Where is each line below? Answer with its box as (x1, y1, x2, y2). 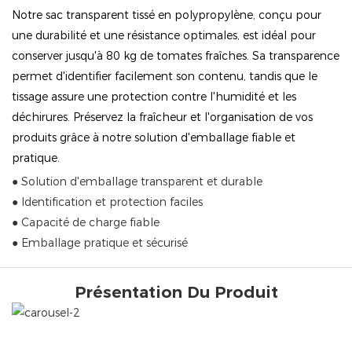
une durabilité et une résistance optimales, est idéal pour (12, 27, 316, 42)
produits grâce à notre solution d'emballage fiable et (12, 130, 295, 145)
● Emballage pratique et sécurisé (12, 236, 188, 251)
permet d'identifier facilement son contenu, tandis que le (12, 68, 317, 83)
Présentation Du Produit (74, 283, 278, 302)
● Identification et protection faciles (12, 195, 203, 210)
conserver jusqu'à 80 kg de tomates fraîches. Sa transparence (12, 48, 339, 63)
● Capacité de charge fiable (12, 215, 159, 230)
